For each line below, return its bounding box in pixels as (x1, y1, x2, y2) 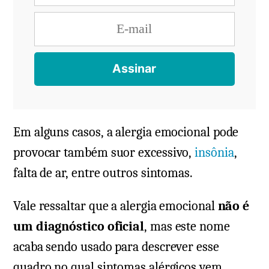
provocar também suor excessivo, (13, 144, 195, 161)
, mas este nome (144, 217, 230, 235)
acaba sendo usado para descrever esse (13, 238, 219, 255)
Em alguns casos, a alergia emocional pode (13, 123, 239, 141)
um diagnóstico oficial (13, 217, 145, 235)
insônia (195, 144, 234, 161)
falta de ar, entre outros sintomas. (13, 164, 193, 181)
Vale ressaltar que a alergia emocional (13, 197, 218, 214)
